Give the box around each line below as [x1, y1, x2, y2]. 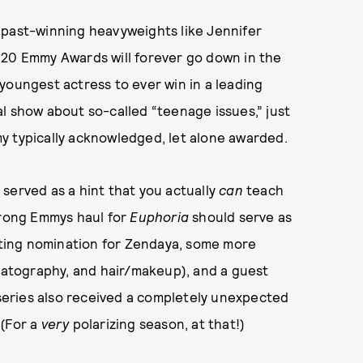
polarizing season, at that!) [69, 315, 246, 332]
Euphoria [130, 208, 190, 225]
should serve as [189, 208, 293, 225]
